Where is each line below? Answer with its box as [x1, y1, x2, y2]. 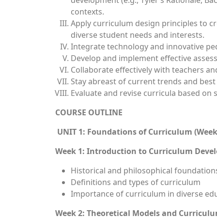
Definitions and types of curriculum [71, 177, 201, 187]
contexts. [71, 6, 104, 17]
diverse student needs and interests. [71, 30, 204, 40]
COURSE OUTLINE [55, 107, 123, 118]
